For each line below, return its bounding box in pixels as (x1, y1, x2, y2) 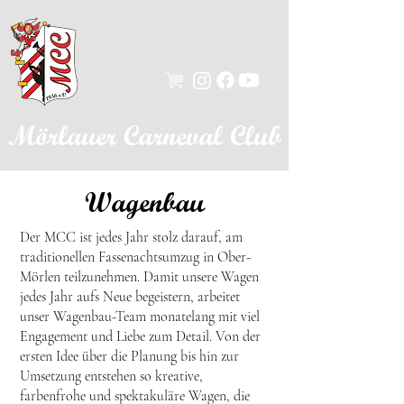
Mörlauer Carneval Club (8, 118, 281, 152)
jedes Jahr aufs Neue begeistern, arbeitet (20, 288, 240, 306)
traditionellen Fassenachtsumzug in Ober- (20, 248, 251, 266)
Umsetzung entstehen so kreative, (20, 367, 203, 385)
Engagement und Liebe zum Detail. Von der (20, 327, 261, 345)
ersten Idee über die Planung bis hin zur (20, 347, 239, 365)
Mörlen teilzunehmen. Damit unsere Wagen (20, 268, 259, 286)
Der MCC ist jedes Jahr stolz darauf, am (20, 228, 243, 246)
